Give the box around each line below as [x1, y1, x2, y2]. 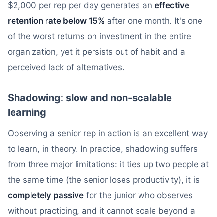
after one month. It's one [105, 16, 202, 26]
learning [8, 107, 46, 118]
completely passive [8, 190, 84, 200]
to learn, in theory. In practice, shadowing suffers [8, 144, 198, 154]
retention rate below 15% [8, 16, 105, 26]
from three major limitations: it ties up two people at [8, 159, 209, 169]
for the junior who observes [84, 190, 193, 200]
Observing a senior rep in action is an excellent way [8, 128, 208, 138]
